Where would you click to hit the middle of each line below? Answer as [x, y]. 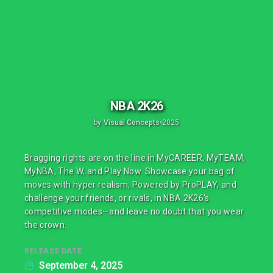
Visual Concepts [132, 122]
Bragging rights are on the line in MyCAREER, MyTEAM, [135, 158]
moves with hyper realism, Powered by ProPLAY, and [131, 185]
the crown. [46, 225]
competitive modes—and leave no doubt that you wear [134, 211]
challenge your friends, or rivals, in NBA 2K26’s [117, 198]
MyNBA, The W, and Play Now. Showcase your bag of [130, 171]
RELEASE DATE [53, 251]
